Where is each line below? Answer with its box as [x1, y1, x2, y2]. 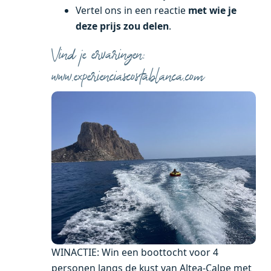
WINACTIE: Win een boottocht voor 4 [51, 246, 218, 260]
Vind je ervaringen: [51, 46, 146, 64]
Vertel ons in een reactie [76, 4, 188, 18]
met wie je [188, 4, 237, 18]
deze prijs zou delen [76, 19, 169, 33]
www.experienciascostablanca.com [51, 68, 204, 85]
